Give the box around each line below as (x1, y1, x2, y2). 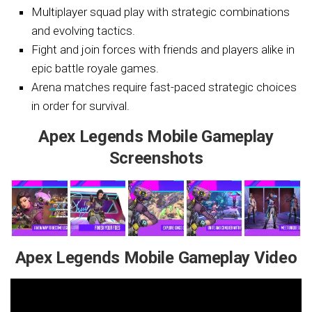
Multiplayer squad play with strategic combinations (31, 5, 290, 19)
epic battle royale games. (31, 61, 159, 75)
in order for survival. (31, 99, 130, 113)
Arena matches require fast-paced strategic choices (31, 80, 297, 94)
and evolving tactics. (31, 24, 135, 38)
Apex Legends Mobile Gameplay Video (15, 247, 297, 267)
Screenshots (109, 148, 203, 168)
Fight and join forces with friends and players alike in (31, 42, 295, 56)
